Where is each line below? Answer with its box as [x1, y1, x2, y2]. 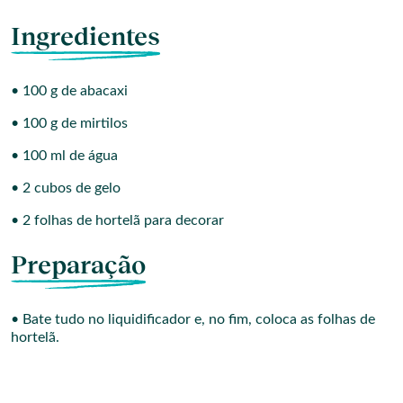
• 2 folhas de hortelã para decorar [11, 212, 224, 228]
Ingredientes [11, 22, 160, 50]
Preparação [11, 250, 146, 279]
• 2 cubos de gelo [11, 180, 121, 195]
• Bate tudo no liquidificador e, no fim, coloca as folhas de [11, 311, 375, 327]
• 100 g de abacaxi [11, 83, 128, 98]
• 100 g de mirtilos [11, 115, 128, 130]
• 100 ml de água [11, 148, 118, 163]
